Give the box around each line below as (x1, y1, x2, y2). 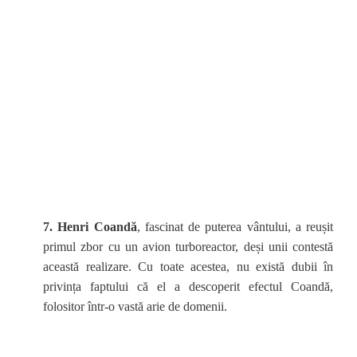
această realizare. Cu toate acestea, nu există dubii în (43, 260, 333, 273)
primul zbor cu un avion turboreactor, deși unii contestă (43, 240, 333, 253)
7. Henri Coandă (43, 220, 137, 233)
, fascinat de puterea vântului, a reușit (136, 220, 333, 233)
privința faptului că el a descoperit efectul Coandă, (43, 280, 333, 293)
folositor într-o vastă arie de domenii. (43, 300, 227, 313)
